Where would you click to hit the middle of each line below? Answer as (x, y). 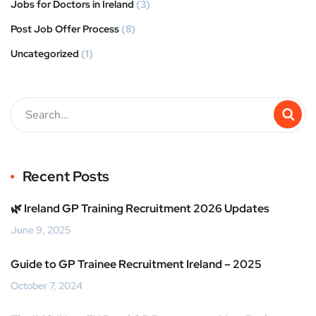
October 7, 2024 (47, 285)
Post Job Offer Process (65, 29)
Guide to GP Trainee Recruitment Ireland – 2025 (136, 264)
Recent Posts (66, 176)
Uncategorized (45, 53)
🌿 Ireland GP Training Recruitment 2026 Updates (140, 208)
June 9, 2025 (41, 230)
